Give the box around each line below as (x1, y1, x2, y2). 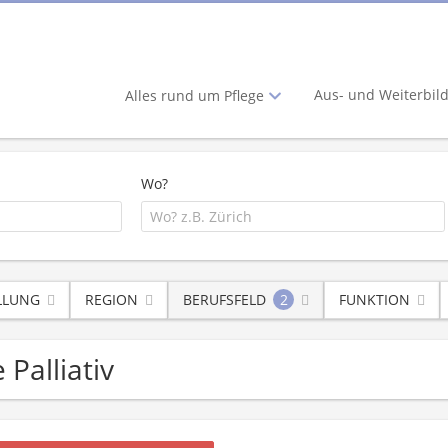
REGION (85, 290, 138, 310)
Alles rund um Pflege (125, 86, 268, 106)
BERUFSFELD (183, 290, 266, 310)
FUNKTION (339, 290, 410, 310)
